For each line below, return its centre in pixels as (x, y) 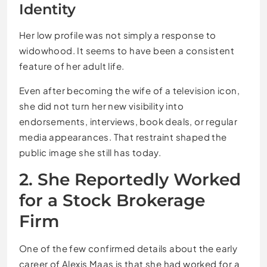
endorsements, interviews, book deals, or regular (128, 121)
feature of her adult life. (72, 66)
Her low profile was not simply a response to (118, 35)
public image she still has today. (90, 152)
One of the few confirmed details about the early (128, 248)
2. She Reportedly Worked (130, 179)
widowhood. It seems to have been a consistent (127, 50)
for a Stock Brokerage (112, 200)
